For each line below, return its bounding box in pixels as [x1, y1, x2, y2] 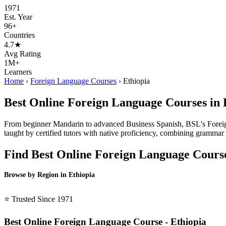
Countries [4, 30, 35, 39]
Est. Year [4, 12, 32, 21]
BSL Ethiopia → [4, 184, 58, 193]
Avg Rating [4, 49, 41, 58]
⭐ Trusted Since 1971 [4, 195, 73, 204]
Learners [4, 67, 32, 76]
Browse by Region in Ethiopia [4, 171, 95, 179]
